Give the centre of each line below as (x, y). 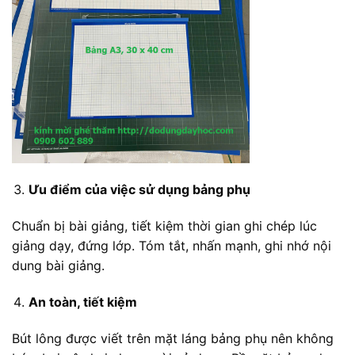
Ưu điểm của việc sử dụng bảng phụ (139, 190)
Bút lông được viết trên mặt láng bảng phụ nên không (173, 338)
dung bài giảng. (58, 265)
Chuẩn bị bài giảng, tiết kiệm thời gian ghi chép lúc (164, 225)
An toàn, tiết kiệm (82, 302)
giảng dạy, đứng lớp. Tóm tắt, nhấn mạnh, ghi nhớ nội (172, 245)
